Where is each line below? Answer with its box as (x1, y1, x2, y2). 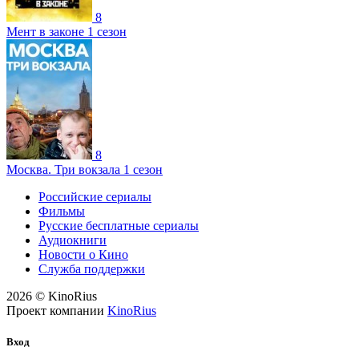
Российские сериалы (38, 189, 151, 204)
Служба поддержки (38, 261, 145, 276)
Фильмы (38, 204, 85, 218)
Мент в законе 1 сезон (6, 24, 127, 38)
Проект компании (6, 303, 104, 317)
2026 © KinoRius (6, 288, 97, 303)
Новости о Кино (38, 247, 128, 261)
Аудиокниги (38, 232, 107, 247)
